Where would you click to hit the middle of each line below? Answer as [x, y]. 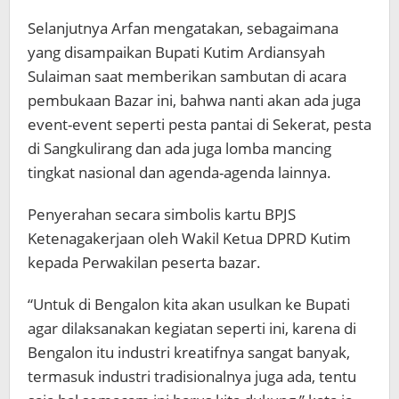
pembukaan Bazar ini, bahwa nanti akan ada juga [194, 101]
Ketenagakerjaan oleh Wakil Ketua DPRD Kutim [189, 239]
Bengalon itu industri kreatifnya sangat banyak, [189, 353]
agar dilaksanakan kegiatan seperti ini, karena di [192, 329]
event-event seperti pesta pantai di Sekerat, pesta [199, 125]
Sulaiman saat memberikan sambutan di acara [187, 77]
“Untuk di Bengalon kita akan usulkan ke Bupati [189, 305]
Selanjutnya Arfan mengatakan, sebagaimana [183, 28]
